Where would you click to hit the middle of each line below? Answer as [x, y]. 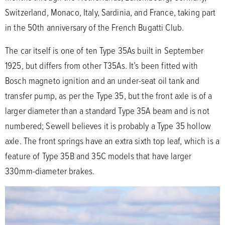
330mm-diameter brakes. [50, 171]
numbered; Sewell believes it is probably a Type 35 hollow [108, 125]
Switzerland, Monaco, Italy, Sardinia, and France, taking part [110, 12]
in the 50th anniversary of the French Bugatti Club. [95, 27]
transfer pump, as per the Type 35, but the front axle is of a [109, 95]
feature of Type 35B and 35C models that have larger [98, 155]
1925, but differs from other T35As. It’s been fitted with [101, 65]
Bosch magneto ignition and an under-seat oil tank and [102, 80]
